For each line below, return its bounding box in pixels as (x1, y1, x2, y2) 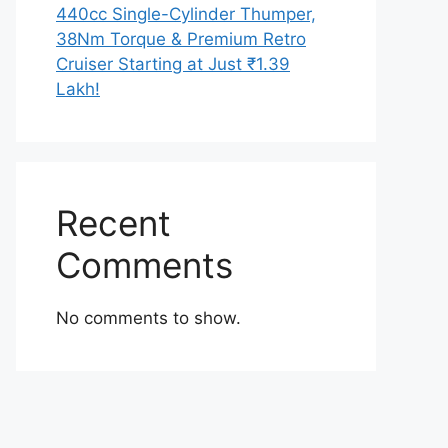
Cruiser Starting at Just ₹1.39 (56, 54, 290, 74)
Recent (56, 202, 171, 244)
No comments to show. (56, 308, 241, 328)
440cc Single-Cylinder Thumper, (56, 4, 316, 24)
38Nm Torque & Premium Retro (56, 29, 306, 49)
